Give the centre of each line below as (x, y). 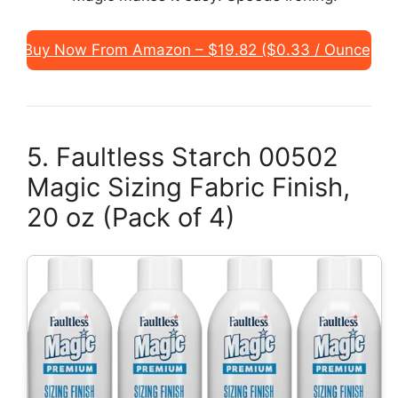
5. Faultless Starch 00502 (183, 156)
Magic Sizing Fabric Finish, (188, 187)
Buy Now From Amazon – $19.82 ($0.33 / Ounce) (199, 49)
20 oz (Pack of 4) (131, 217)
